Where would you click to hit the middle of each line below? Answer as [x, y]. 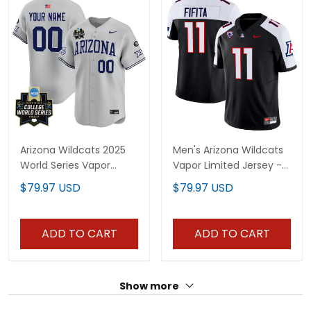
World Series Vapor [65, 165]
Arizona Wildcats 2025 [73, 150]
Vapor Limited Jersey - [227, 165]
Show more [150, 286]
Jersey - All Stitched [68, 195]
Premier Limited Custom [79, 180]
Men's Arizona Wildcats [228, 150]
